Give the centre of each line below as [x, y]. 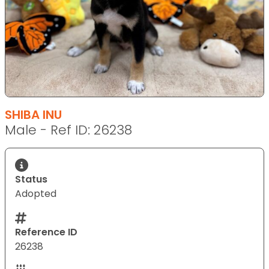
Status [31, 179]
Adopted [36, 193]
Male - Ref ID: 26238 [68, 130]
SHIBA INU [33, 114]
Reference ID [46, 232]
